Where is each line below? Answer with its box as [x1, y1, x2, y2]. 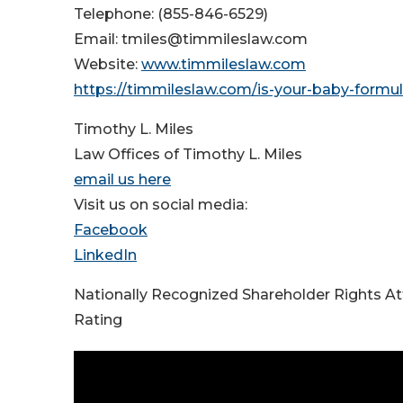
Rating [74, 311, 122, 329]
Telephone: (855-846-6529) [74, 5, 268, 23]
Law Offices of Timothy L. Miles [74, 146, 302, 164]
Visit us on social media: [74, 196, 247, 214]
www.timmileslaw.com [141, 56, 306, 74]
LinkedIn [74, 246, 137, 264]
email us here [74, 171, 171, 189]
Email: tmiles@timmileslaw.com [74, 31, 308, 49]
